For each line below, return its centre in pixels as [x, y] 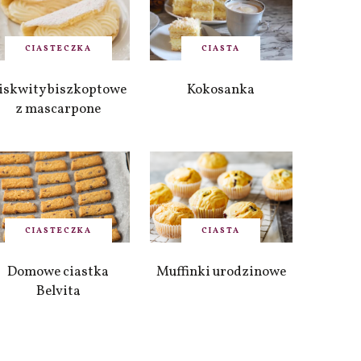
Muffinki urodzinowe [221, 272]
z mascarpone [58, 109]
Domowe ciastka [58, 272]
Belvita [58, 291]
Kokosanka [221, 89]
